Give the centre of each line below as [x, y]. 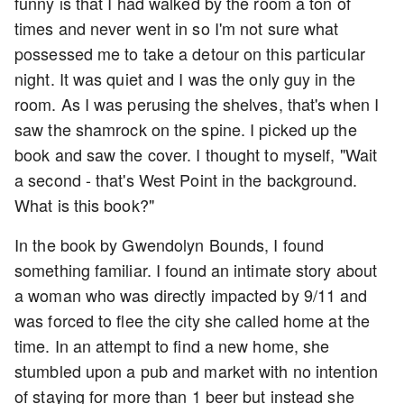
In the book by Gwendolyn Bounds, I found [170, 244]
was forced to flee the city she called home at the [193, 320]
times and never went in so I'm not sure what [177, 28]
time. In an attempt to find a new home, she [172, 345]
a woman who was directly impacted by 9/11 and [191, 294]
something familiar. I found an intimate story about [196, 269]
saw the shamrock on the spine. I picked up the [186, 129]
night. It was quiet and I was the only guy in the [185, 78]
